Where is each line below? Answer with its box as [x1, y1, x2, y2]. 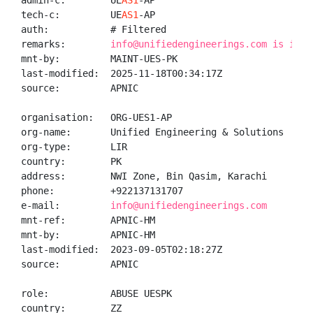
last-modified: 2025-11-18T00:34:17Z [21, 68, 222, 79]
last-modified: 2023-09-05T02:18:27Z [21, 244, 222, 255]
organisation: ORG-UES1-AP [21, 112, 172, 123]
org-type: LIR [21, 141, 127, 152]
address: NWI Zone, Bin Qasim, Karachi [21, 170, 267, 182]
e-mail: [21, 200, 110, 211]
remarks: [21, 38, 110, 50]
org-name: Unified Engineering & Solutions [21, 126, 284, 138]
